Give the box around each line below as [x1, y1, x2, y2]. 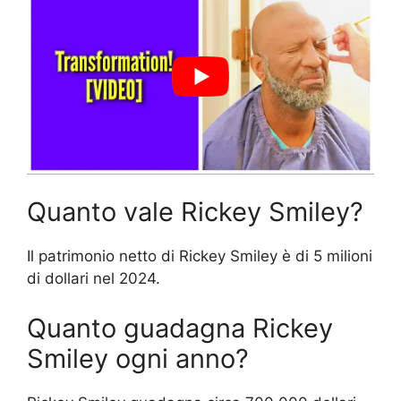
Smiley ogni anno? [27, 342, 249, 374]
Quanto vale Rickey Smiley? [27, 196, 363, 228]
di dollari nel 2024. [27, 269, 160, 288]
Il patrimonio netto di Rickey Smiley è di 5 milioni [27, 247, 372, 266]
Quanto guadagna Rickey [27, 311, 333, 344]
